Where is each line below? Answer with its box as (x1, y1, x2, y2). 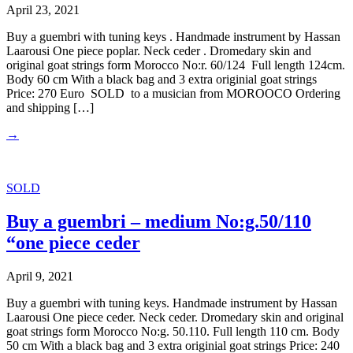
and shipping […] (6, 101, 94, 115)
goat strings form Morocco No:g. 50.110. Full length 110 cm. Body (6, 325, 340, 339)
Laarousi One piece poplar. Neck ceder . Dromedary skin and (6, 44, 311, 58)
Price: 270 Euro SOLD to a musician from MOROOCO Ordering (6, 87, 340, 101)
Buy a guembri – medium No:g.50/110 (6, 211, 311, 232)
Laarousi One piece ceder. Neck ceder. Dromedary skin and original (6, 310, 344, 325)
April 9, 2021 (6, 269, 73, 284)
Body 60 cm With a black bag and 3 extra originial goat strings (6, 72, 317, 87)
